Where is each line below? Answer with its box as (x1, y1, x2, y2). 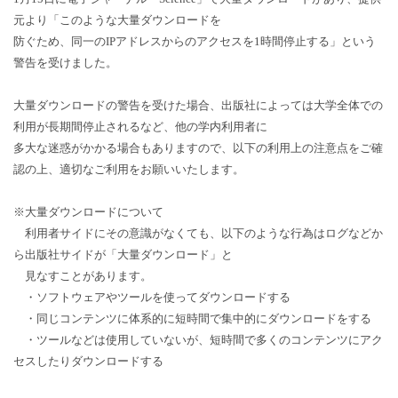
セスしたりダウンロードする (13, 354, 163, 369)
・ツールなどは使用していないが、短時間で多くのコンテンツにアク (13, 333, 383, 347)
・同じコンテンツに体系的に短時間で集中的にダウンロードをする (13, 312, 371, 326)
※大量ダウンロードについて (13, 205, 163, 219)
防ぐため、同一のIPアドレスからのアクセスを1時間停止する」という (13, 35, 376, 49)
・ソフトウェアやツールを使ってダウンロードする (13, 291, 291, 305)
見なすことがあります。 (13, 269, 152, 283)
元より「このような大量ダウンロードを (13, 13, 221, 28)
